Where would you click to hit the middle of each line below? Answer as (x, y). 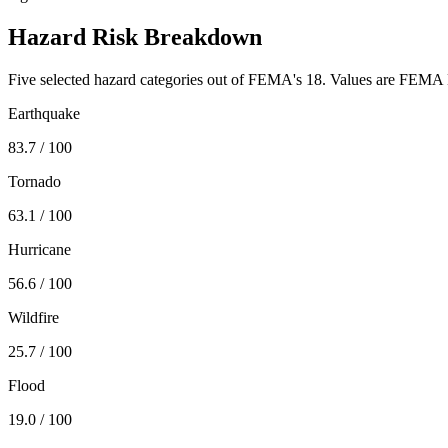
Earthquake (44, 113)
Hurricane (39, 249)
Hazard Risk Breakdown (135, 36)
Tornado (34, 181)
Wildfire (33, 317)
